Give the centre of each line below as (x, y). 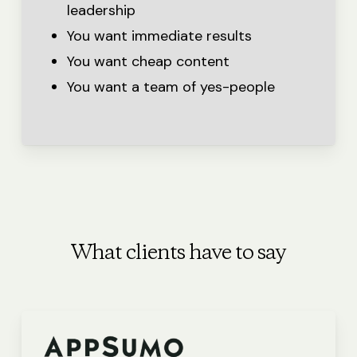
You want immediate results (159, 36)
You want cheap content (148, 62)
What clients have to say (178, 254)
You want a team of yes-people (171, 87)
